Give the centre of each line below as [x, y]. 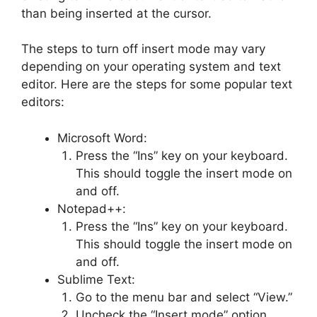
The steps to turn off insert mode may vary [143, 49]
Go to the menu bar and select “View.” [184, 297]
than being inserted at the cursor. [116, 13]
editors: [43, 102]
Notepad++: [92, 208]
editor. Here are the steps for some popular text [157, 85]
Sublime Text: [96, 279]
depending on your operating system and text [151, 67]
